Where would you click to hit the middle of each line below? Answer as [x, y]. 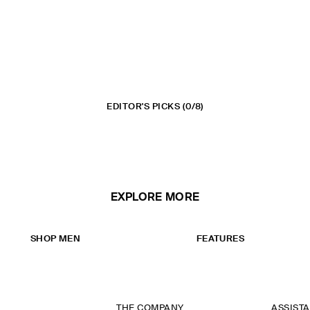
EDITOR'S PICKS [144, 107]
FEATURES [220, 239]
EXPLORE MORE [155, 198]
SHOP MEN [55, 239]
